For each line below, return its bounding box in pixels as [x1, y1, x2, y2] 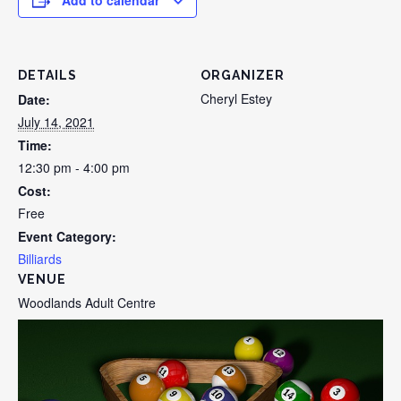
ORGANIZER [200, 68, 285, 83]
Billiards [18, 250, 62, 269]
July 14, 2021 [18, 113, 94, 132]
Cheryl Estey [200, 90, 272, 108]
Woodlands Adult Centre [18, 294, 156, 312]
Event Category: [18, 227, 116, 246]
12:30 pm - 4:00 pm [18, 158, 130, 177]
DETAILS [18, 68, 77, 83]
